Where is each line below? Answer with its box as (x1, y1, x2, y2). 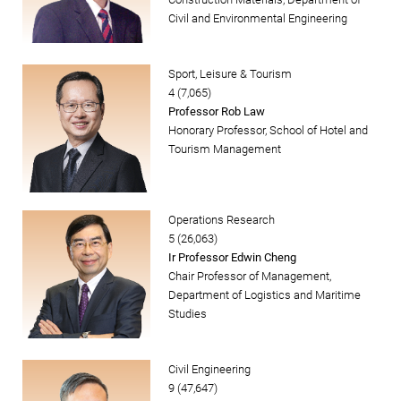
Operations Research (168, 213, 275, 227)
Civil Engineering (168, 363, 251, 377)
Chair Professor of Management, (168, 269, 331, 284)
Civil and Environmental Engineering (168, 12, 347, 26)
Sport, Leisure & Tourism (168, 67, 292, 81)
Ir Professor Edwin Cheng (168, 251, 296, 265)
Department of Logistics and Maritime (168, 288, 361, 303)
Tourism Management (168, 142, 281, 157)
